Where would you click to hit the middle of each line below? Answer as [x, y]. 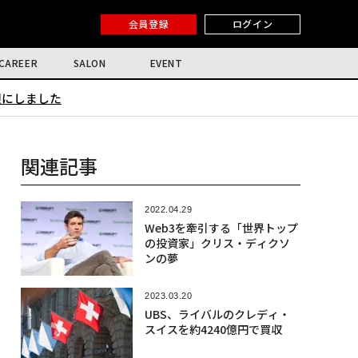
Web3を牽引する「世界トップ [221, 228]
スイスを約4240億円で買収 [213, 330]
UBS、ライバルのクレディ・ [217, 314]
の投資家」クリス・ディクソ [217, 243]
